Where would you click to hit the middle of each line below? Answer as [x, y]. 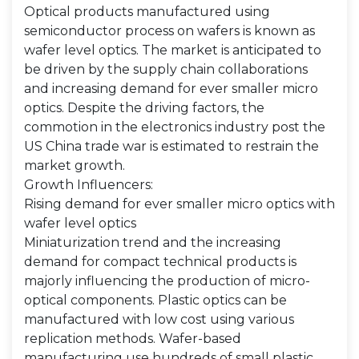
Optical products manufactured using [147, 12]
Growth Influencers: [89, 185]
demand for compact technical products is [160, 262]
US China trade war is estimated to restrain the [171, 146]
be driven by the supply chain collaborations [166, 69]
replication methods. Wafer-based [133, 339]
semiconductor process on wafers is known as [169, 31]
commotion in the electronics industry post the [175, 127]
